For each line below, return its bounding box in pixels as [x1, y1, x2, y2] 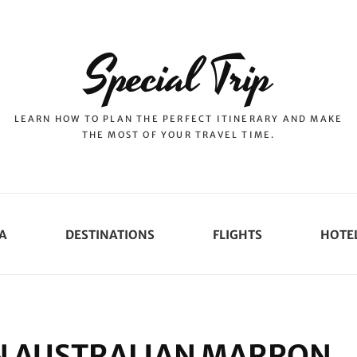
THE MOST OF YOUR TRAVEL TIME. [81, 129, 276, 140]
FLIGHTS [212, 227, 262, 242]
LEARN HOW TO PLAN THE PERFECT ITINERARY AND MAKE [14, 113, 343, 124]
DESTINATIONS [65, 227, 155, 242]
